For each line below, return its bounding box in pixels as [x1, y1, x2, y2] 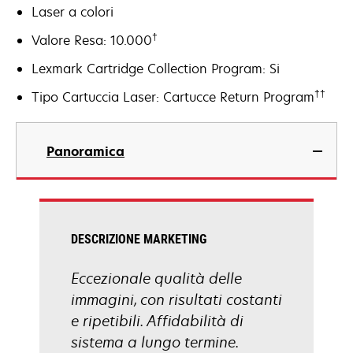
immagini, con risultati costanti [71, 290, 282, 309]
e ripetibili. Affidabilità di [71, 311, 243, 330]
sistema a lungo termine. [71, 333, 238, 351]
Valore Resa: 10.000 [32, 32, 152, 49]
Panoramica [46, 143, 124, 160]
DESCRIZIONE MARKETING [71, 232, 206, 247]
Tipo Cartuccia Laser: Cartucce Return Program [32, 88, 314, 106]
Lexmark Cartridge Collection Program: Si [32, 60, 280, 77]
